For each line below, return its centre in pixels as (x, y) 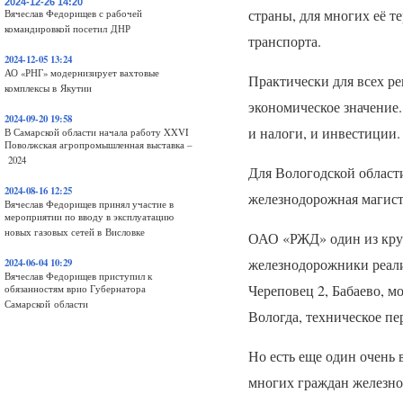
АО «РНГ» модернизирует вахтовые (82, 73)
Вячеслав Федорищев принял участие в (89, 204)
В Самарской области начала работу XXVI (97, 132)
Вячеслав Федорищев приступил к (78, 276)
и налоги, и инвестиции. (324, 133)
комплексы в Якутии (48, 88)
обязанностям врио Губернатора (75, 289)
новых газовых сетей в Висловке (75, 232)
